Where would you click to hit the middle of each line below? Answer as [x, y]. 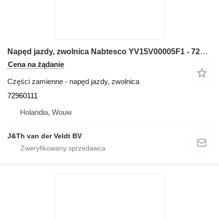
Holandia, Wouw [46, 112]
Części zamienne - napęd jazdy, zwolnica [73, 81]
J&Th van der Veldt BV [44, 136]
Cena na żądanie [36, 64]
